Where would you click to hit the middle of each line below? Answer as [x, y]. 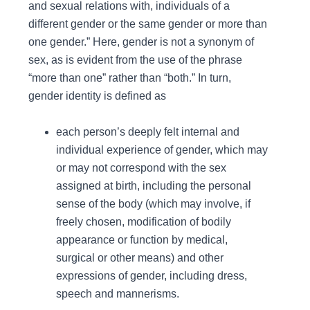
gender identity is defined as [97, 96]
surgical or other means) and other [139, 257]
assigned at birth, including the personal [153, 185]
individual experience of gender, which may [162, 149]
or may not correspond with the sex [141, 167]
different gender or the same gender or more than [147, 24]
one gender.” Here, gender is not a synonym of [141, 42]
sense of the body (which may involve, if [153, 203]
